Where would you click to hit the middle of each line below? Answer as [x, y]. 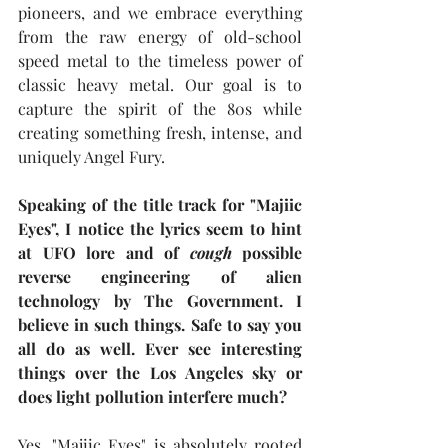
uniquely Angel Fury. [91, 156]
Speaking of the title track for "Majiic [160, 204]
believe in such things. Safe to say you [160, 324]
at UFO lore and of [104, 252]
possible [266, 252]
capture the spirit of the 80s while [160, 108]
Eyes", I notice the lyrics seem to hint [160, 228]
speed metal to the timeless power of [160, 60]
